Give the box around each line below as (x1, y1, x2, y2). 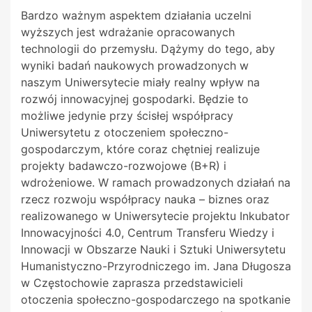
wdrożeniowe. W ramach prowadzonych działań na (21, 175, 290, 190)
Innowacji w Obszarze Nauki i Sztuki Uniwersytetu (21, 242, 286, 257)
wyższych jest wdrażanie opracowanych (21, 25, 235, 40)
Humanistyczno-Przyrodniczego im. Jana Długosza (21, 259, 291, 274)
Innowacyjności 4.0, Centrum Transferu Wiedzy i (21, 226, 274, 240)
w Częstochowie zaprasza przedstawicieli (21, 276, 243, 290)
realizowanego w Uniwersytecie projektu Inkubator (21, 209, 290, 224)
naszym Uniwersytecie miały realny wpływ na (21, 75, 260, 90)
